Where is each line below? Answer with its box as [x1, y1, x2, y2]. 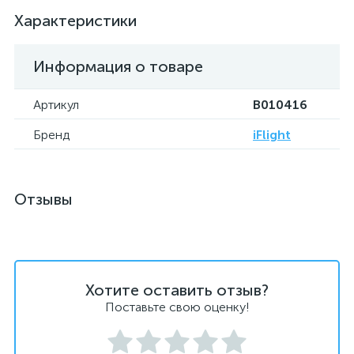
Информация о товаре [33, 57, 203, 76]
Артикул [33, 97, 79, 112]
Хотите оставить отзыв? [85, 281, 269, 299]
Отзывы [14, 190, 73, 209]
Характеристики [14, 11, 137, 30]
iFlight [253, 127, 291, 142]
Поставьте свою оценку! [104, 299, 250, 314]
